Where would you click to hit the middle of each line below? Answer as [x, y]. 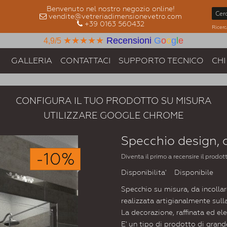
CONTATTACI [85, 61]
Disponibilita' [145, 173]
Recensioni [129, 41]
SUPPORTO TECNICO [161, 61]
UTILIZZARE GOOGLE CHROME [113, 116]
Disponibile [194, 173]
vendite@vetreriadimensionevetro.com [115, 16]
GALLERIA [32, 61]
